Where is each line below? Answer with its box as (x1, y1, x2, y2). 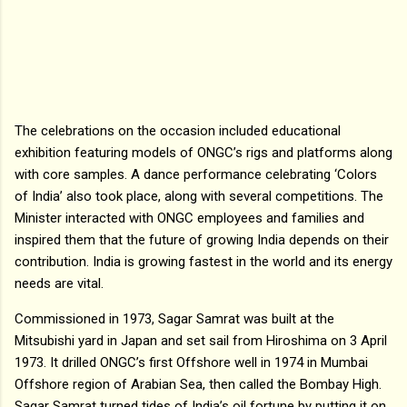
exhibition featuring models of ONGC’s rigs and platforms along (15, 144, 392, 161)
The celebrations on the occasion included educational (15, 122, 341, 139)
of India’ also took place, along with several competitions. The (15, 187, 383, 204)
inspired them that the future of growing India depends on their (15, 231, 389, 248)
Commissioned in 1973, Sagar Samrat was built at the (15, 310, 334, 327)
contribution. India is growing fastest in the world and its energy (15, 253, 392, 270)
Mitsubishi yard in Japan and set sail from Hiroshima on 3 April (15, 332, 387, 349)
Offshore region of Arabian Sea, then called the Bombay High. (15, 375, 382, 392)
